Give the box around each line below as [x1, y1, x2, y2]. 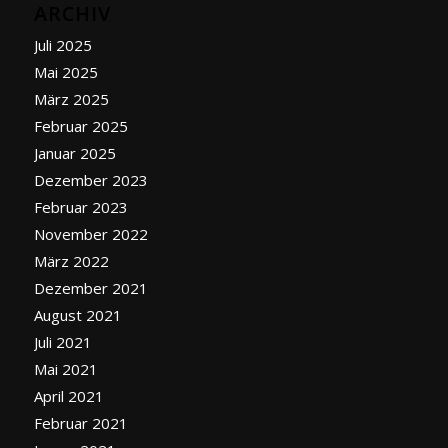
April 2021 [33, 386, 104, 407]
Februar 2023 [33, 197, 128, 218]
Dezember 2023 [33, 170, 148, 191]
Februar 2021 [33, 413, 128, 434]
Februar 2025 [33, 116, 128, 137]
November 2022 [33, 224, 148, 245]
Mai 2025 [33, 62, 98, 83]
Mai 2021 [33, 359, 98, 380]
